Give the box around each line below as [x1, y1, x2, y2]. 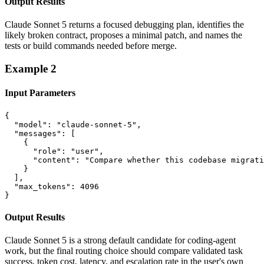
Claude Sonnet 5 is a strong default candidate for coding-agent [5, 235, 236, 246]
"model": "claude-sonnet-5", [5, 120, 141, 129]
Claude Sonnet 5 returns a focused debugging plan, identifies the [5, 19, 244, 30]
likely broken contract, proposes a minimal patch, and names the [5, 30, 242, 41]
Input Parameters [5, 88, 75, 98]
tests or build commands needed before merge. [5, 41, 177, 51]
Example [5, 62, 51, 75]
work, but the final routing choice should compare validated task [5, 246, 243, 256]
